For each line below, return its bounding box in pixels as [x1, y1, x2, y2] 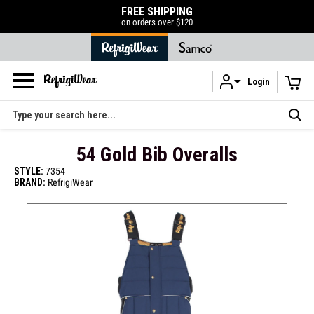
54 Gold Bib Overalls [76, 143, 238, 166]
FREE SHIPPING [121, 5, 193, 18]
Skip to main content [157, 91, 255, 104]
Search [13, 102, 42, 115]
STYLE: [14, 165, 43, 177]
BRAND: [14, 177, 48, 188]
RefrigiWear [48, 177, 93, 188]
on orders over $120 [121, 17, 193, 27]
